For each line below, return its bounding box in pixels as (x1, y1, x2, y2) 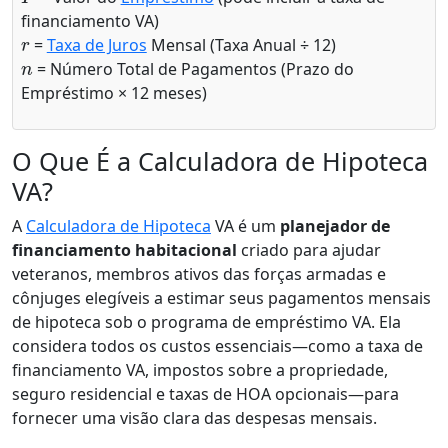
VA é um (211, 214, 280, 237)
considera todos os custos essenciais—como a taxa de (12, 334, 423, 357)
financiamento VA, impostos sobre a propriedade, (12, 358, 388, 381)
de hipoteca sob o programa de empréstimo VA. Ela (12, 310, 401, 333)
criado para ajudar (237, 238, 381, 261)
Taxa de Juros (46, 33, 147, 56)
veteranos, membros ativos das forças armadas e (12, 262, 386, 285)
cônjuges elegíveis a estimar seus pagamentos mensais (12, 286, 431, 309)
